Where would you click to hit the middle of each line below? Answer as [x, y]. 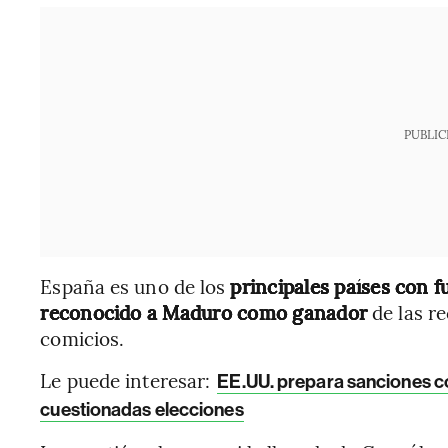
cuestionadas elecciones [142, 409]
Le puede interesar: [128, 380]
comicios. [82, 338]
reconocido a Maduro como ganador [203, 312]
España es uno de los [135, 286]
